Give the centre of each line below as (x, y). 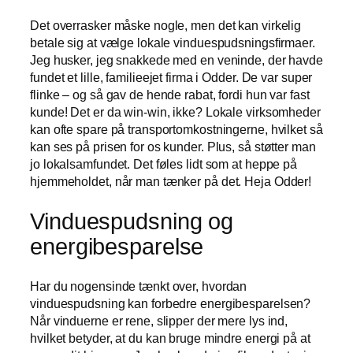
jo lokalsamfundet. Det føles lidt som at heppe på (164, 164)
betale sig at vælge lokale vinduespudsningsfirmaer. (173, 43)
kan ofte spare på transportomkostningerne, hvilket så (176, 130)
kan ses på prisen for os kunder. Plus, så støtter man (173, 147)
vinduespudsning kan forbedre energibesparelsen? (171, 304)
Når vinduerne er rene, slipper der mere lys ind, (159, 321)
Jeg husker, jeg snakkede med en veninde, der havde (176, 60)
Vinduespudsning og (132, 221)
